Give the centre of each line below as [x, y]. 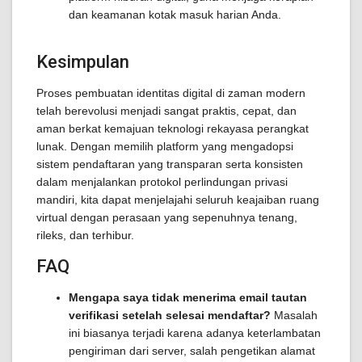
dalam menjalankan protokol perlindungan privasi [162, 182]
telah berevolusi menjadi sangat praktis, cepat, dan [166, 111]
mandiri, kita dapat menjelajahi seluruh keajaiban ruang [178, 200]
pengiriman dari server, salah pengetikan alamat [192, 351]
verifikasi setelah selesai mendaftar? [170, 315]
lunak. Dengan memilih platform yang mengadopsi [165, 146]
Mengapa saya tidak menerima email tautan [188, 297]
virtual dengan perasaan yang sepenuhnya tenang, [167, 217]
